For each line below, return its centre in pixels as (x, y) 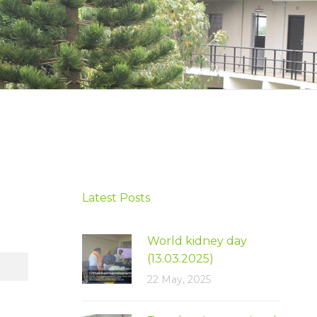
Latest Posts (116, 197)
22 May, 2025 (179, 279)
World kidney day (198, 241)
